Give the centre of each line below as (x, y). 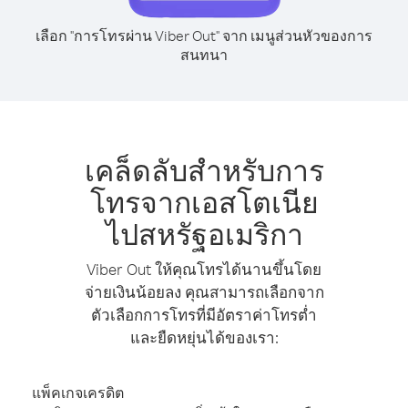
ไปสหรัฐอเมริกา (204, 234)
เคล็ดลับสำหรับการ (204, 170)
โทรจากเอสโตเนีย (204, 202)
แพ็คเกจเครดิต (78, 393)
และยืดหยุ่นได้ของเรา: (204, 337)
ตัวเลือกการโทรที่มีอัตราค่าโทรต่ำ (204, 315)
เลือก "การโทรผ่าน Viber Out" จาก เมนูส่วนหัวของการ (204, 36)
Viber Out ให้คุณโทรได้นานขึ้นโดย (204, 269)
